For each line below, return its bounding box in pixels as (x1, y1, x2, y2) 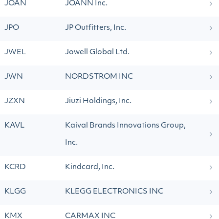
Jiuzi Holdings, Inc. (65, 98, 131, 105)
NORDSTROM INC (65, 73, 133, 81)
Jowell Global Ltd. (65, 49, 130, 56)
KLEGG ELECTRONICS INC (65, 188, 163, 196)
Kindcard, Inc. (65, 164, 114, 171)
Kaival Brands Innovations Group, (65, 122, 186, 130)
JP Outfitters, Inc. (65, 24, 126, 32)
